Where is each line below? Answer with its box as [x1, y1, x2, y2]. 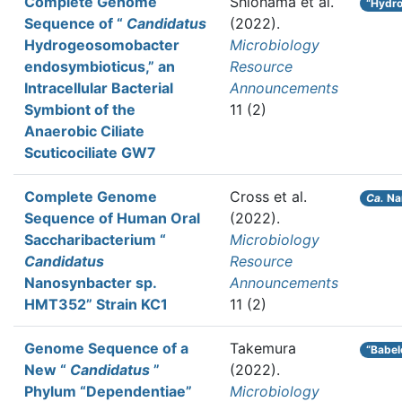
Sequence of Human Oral [24, 209, 200, 227]
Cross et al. [230, 188, 307, 205]
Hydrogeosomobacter [24, 36, 179, 54]
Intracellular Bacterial [24, 79, 173, 97]
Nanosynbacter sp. [24, 274, 156, 292]
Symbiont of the [24, 100, 135, 118]
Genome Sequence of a [24, 339, 188, 357]
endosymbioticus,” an [24, 57, 175, 75]
